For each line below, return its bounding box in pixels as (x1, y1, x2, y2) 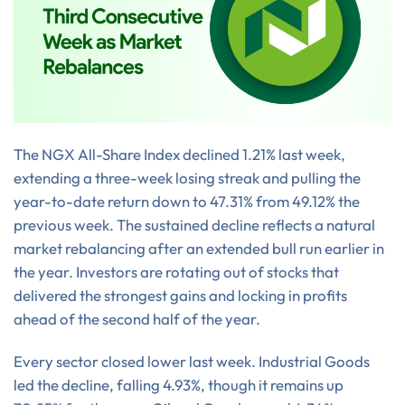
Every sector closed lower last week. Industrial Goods (14, 352, 370, 372)
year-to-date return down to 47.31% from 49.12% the (14, 191, 360, 211)
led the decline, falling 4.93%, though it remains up (14, 375, 344, 395)
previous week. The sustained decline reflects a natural (14, 214, 375, 234)
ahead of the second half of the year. (14, 308, 260, 328)
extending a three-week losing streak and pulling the (14, 167, 361, 187)
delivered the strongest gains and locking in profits (14, 285, 347, 305)
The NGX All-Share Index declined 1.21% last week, (14, 144, 345, 164)
